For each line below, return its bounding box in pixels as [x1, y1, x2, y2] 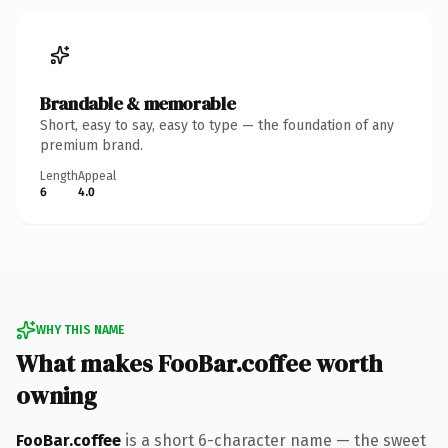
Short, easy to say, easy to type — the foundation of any [40, 116, 394, 134]
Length [40, 168, 78, 183]
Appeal [78, 168, 116, 183]
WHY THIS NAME [36, 322, 124, 337]
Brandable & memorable [40, 90, 236, 116]
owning [16, 378, 97, 412]
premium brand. [40, 136, 143, 154]
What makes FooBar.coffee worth [16, 346, 383, 380]
